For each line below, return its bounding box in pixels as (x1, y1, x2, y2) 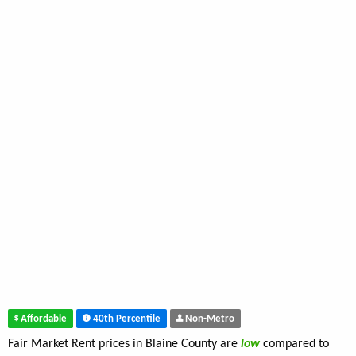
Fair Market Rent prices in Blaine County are (8, 338, 241, 351)
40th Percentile (91, 313, 161, 324)
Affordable (18, 313, 67, 324)
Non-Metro (183, 313, 234, 324)
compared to (263, 338, 329, 351)
